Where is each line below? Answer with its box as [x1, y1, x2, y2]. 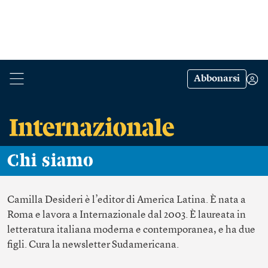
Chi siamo [20, 152, 94, 170]
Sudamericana [112, 240, 176, 250]
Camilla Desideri [7, 195, 83, 205]
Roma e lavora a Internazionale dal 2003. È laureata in [7, 210, 246, 220]
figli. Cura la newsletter [7, 240, 112, 250]
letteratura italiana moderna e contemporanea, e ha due [7, 225, 255, 235]
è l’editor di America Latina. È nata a [83, 195, 246, 205]
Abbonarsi [194, 74, 240, 84]
